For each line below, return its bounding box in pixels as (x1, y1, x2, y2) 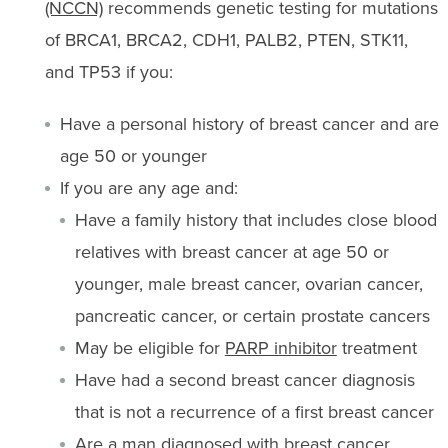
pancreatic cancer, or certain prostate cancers (74, 302, 430, 329)
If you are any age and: (59, 174, 238, 201)
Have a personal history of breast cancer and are (59, 110, 439, 137)
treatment (336, 334, 417, 361)
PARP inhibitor (224, 334, 337, 361)
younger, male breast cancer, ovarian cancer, (74, 270, 423, 297)
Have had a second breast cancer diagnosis (74, 366, 415, 393)
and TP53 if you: (44, 58, 173, 85)
